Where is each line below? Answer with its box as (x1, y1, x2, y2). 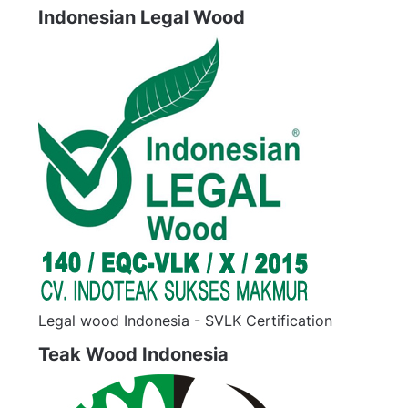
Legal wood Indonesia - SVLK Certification (38, 311, 333, 331)
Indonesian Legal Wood (38, 6, 246, 29)
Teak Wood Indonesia (38, 343, 229, 366)
